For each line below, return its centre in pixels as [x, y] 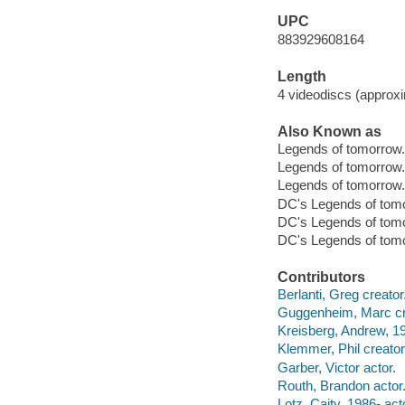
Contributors [321, 277]
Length [301, 77]
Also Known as [329, 131]
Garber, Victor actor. [336, 367]
